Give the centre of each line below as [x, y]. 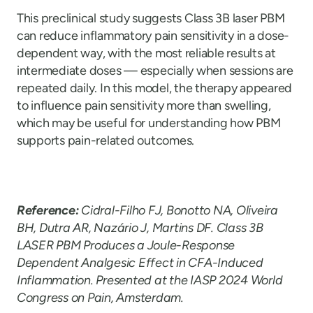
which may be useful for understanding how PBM [149, 123]
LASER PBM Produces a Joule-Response [126, 245]
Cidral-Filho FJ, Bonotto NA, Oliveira [180, 210]
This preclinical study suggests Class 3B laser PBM [151, 18]
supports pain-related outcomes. [106, 140]
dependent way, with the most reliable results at [146, 53]
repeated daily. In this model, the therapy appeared [155, 88]
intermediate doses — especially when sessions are [155, 70]
